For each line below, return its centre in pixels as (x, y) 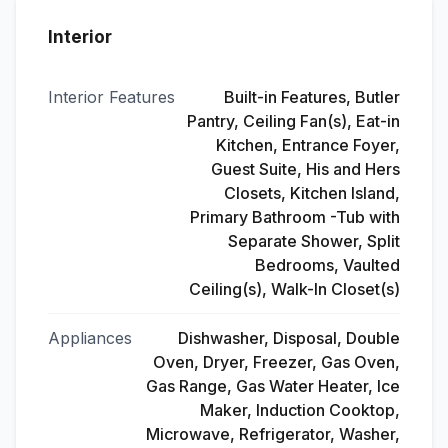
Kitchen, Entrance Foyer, (308, 145)
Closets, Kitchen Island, (312, 193)
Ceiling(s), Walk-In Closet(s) (294, 289)
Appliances (90, 338)
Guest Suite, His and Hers (305, 169)
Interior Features (111, 97)
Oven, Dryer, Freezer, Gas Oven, (276, 362)
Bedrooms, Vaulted (327, 265)
